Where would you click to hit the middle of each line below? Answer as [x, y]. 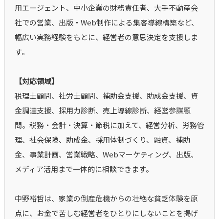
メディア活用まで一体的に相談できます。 [84, 169]
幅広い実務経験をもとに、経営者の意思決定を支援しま [106, 37]
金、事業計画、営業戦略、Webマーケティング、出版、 [106, 154]
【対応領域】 [36, 81]
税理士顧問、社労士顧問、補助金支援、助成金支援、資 [106, 96]
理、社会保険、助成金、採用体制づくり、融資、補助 [102, 140]
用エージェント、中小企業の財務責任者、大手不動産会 [106, 8]
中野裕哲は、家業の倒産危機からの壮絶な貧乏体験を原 [106, 198]
